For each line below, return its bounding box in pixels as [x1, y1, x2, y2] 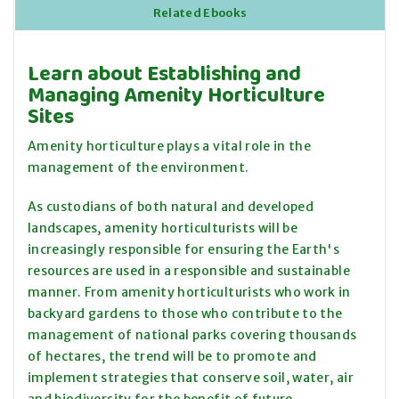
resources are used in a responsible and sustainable [28, 263, 350, 280]
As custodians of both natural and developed [28, 199, 314, 216]
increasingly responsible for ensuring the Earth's [28, 241, 340, 258]
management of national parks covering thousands [28, 327, 357, 344]
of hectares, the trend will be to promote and [28, 348, 317, 365]
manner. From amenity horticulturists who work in [28, 284, 351, 301]
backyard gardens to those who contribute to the [28, 305, 343, 322]
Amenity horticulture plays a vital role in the [28, 138, 312, 155]
